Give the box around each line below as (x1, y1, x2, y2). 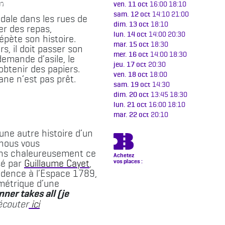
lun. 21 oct (114, 100, 147, 109)
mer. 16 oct (114, 50, 148, 59)
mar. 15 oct (114, 40, 149, 49)
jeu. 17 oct (114, 60, 146, 69)
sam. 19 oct (114, 80, 150, 89)
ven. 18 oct (114, 70, 148, 79)
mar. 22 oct (114, 110, 149, 119)
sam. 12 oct (114, 10, 150, 19)
